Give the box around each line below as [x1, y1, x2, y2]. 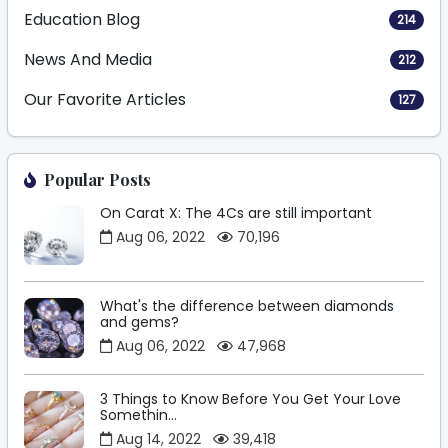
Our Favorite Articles [24, 88, 186, 112]
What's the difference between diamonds [100, 296, 394, 317]
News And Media [24, 48, 152, 72]
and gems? [100, 312, 179, 333]
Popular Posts [44, 169, 151, 191]
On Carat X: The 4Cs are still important [100, 203, 372, 224]
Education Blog [24, 8, 140, 32]
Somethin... [100, 405, 177, 426]
